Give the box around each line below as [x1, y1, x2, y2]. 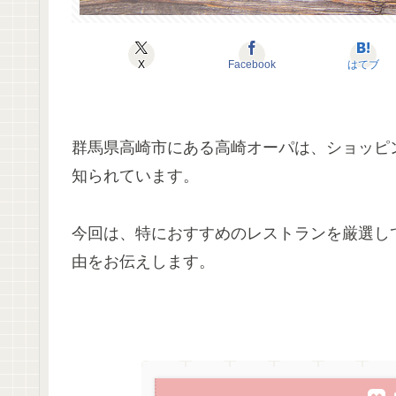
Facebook [228, 58, 277, 72]
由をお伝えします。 [72, 252, 215, 270]
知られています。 [72, 167, 199, 186]
